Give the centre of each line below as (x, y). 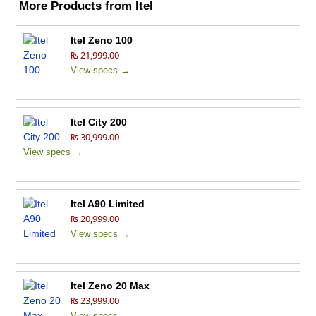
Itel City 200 (99, 122)
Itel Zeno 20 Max (110, 286)
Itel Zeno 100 (102, 41)
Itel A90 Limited (108, 204)
